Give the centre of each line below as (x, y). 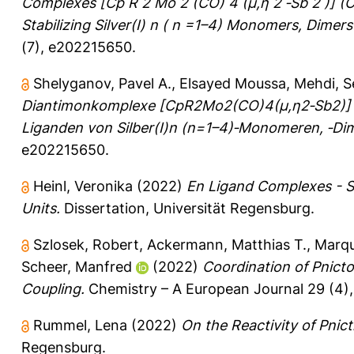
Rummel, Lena (80, 325)
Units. (41, 208)
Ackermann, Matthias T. (227, 244)
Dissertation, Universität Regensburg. (187, 208)
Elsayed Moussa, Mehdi (257, 83)
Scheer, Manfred (77, 266)
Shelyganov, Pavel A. (102, 83)
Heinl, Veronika (83, 186)
